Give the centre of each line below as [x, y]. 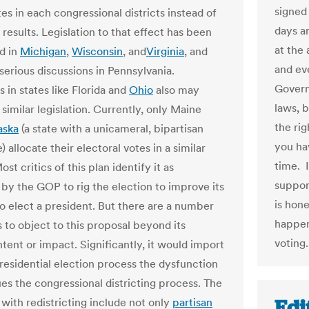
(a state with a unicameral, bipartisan [111, 128]
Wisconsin [97, 51]
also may [176, 90]
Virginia [165, 51]
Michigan [43, 51]
